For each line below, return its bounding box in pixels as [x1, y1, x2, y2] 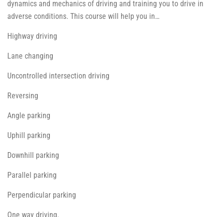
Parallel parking [7, 170, 57, 180]
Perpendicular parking [7, 190, 76, 200]
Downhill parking [7, 151, 59, 160]
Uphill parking [7, 131, 50, 140]
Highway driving [7, 31, 57, 41]
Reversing [7, 91, 38, 101]
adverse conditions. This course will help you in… [7, 12, 159, 21]
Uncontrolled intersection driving [7, 71, 109, 81]
